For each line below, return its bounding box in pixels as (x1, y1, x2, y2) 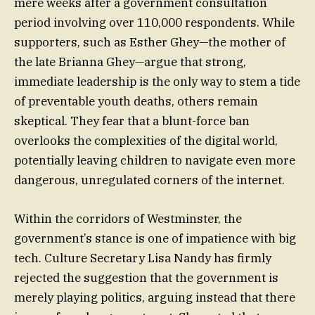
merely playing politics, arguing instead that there (14, 289, 295, 305)
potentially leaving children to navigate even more (14, 153, 295, 169)
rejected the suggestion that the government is (14, 269, 278, 285)
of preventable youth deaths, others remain (14, 94, 258, 110)
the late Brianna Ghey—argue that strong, (14, 54, 246, 70)
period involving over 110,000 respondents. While (14, 15, 295, 31)
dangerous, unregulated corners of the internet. (14, 172, 285, 188)
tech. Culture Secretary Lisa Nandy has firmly (14, 250, 271, 266)
